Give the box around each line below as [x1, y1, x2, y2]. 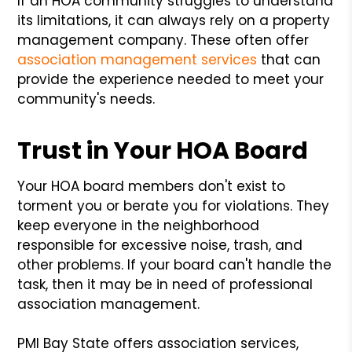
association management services [17, 49, 258, 69]
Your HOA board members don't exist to [17, 176, 286, 196]
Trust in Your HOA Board [17, 134, 309, 167]
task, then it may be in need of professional [17, 274, 313, 294]
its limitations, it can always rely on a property [17, 10, 331, 30]
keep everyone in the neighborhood [17, 215, 260, 235]
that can [257, 49, 321, 69]
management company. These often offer [17, 30, 310, 49]
